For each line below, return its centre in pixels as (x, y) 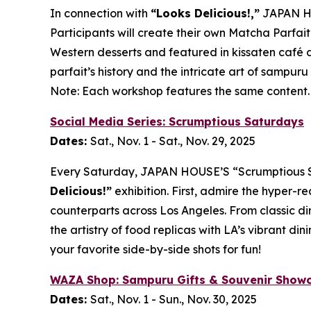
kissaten (254, 52)
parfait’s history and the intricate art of (155, 71)
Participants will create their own (139, 32)
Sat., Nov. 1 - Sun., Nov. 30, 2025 (174, 299)
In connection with (100, 13)
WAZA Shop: (86, 279)
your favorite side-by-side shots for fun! (155, 249)
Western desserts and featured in (141, 52)
